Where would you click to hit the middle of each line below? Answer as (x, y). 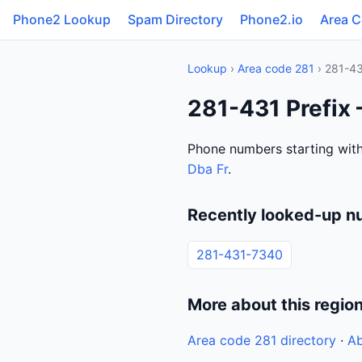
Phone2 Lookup (62, 19)
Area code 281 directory (262, 340)
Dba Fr (208, 169)
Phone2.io (271, 19)
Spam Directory (175, 19)
